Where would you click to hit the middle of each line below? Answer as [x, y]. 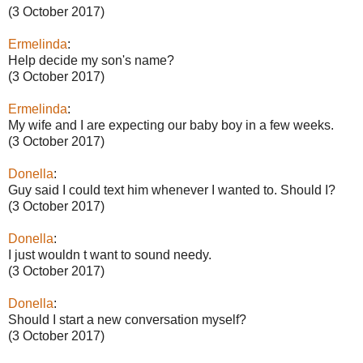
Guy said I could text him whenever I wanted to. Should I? [172, 190]
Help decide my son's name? [91, 60]
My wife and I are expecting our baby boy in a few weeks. [171, 125]
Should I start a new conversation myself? [127, 319]
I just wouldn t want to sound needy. [110, 254]
